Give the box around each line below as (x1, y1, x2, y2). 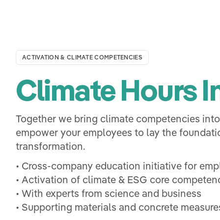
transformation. (16, 139, 85, 152)
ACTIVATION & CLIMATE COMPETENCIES (22, 53, 142, 61)
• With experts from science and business (16, 187, 201, 199)
